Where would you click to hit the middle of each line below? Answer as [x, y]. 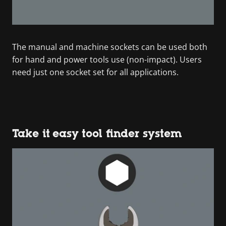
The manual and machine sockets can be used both [110, 47]
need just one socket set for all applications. [95, 72]
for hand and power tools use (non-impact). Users [107, 59]
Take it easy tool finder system [97, 133]
